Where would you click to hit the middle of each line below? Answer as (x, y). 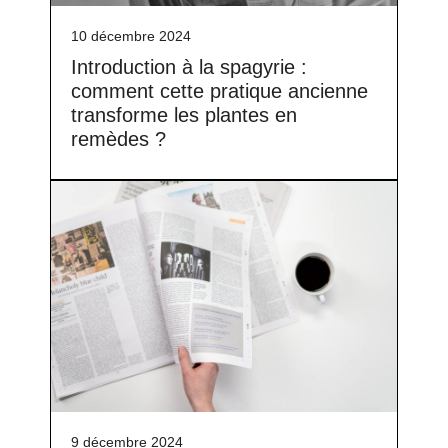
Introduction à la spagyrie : (189, 67)
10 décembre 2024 (131, 36)
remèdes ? (118, 139)
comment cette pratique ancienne (219, 91)
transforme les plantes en (184, 115)
